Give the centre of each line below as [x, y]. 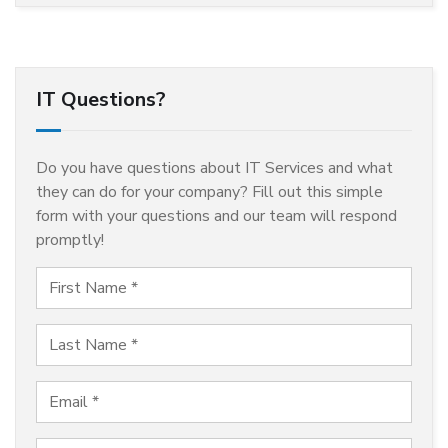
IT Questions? [101, 100]
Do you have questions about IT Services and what [214, 168]
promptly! [70, 240]
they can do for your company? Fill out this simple [209, 192]
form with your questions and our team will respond [216, 216]
